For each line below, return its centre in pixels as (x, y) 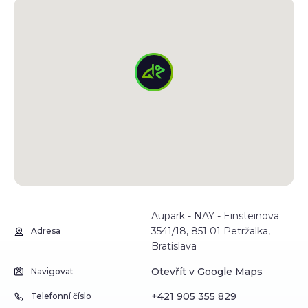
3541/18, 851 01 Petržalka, (211, 231)
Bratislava (174, 246)
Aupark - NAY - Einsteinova (215, 216)
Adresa (46, 231)
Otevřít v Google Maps (207, 271)
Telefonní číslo (61, 296)
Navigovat (52, 271)
